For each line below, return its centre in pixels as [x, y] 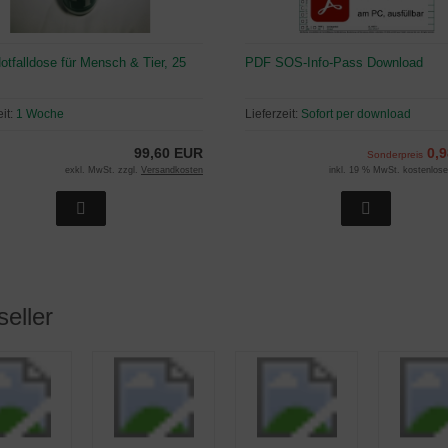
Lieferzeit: [272, 114]
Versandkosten [171, 170]
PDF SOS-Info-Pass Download [333, 63]
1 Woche [40, 114]
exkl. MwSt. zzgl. [102, 170]
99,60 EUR [168, 153]
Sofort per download [355, 114]
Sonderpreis [394, 155]
